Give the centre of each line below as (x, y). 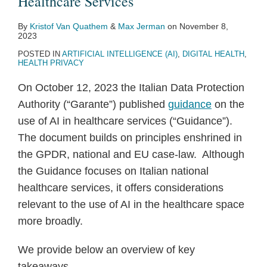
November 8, (204, 26)
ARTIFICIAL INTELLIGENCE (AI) (120, 54)
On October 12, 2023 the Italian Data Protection (131, 88)
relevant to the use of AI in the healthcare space (131, 204)
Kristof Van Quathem (69, 26)
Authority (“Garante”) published (93, 104)
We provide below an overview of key (106, 250)
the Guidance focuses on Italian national (113, 171)
